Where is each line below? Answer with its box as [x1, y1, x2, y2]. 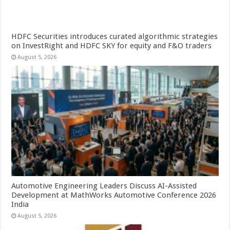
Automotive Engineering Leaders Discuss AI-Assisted [11, 181, 197, 191]
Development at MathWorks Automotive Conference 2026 [11, 190, 217, 200]
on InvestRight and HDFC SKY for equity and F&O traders [11, 41, 212, 51]
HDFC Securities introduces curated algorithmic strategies [11, 32, 218, 42]
